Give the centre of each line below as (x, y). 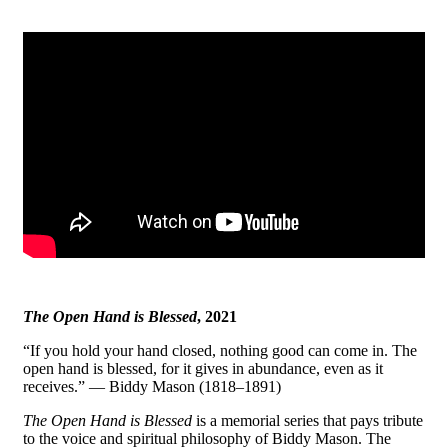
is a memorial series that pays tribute (307, 420)
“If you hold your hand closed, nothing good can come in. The (220, 350)
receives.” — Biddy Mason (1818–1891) (152, 386)
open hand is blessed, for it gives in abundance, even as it (203, 368)
